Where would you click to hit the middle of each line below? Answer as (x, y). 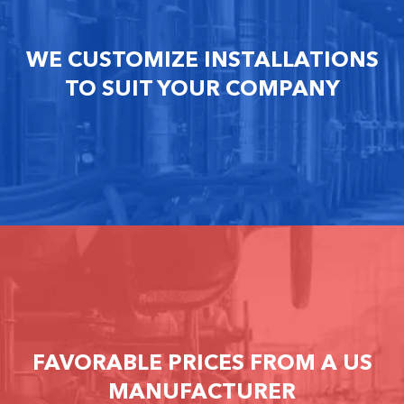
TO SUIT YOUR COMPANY (202, 88)
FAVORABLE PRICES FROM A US (202, 363)
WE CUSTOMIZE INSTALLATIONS (202, 60)
